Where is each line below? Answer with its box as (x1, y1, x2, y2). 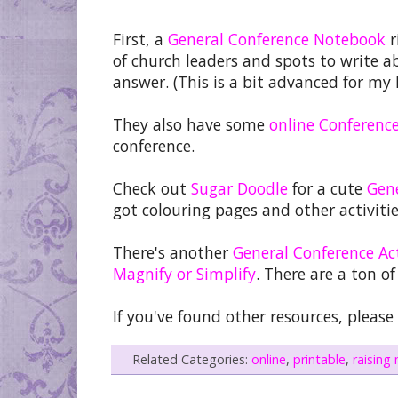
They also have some (113, 113, 269, 135)
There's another (113, 241, 233, 263)
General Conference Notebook (168, 28, 386, 50)
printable (293, 350, 346, 368)
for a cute (288, 177, 367, 199)
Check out (113, 177, 191, 199)
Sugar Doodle (191, 177, 288, 199)
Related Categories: (132, 350, 252, 368)
